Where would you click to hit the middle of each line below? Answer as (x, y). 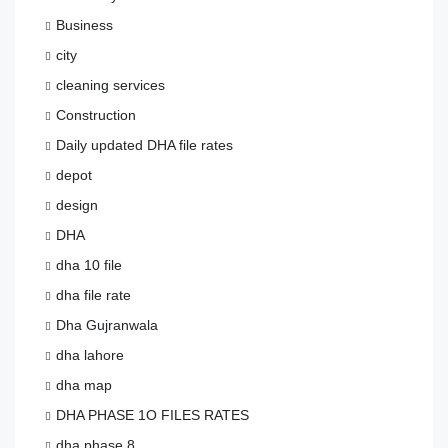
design (77, 205)
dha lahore (90, 355)
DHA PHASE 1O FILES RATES (152, 415)
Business (84, 25)
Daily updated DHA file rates (144, 145)
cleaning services (110, 85)
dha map (84, 385)
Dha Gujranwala (107, 325)
